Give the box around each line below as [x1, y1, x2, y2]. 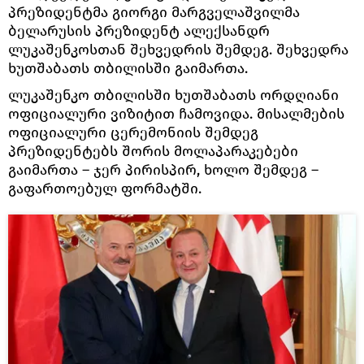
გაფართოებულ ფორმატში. [8, 179, 201, 197]
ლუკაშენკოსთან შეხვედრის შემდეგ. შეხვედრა [8, 40, 349, 58]
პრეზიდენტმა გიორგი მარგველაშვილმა [8, 2, 300, 21]
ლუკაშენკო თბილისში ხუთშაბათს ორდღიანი [8, 85, 339, 104]
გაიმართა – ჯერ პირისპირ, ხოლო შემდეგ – [8, 160, 318, 179]
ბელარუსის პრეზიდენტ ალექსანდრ [8, 21, 270, 40]
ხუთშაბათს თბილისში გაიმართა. [8, 58, 248, 77]
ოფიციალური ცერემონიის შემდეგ [8, 123, 258, 141]
